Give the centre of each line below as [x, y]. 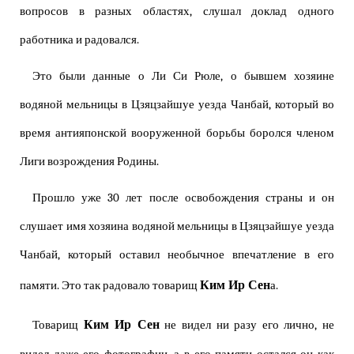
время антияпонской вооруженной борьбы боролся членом [177, 134]
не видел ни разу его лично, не [247, 326]
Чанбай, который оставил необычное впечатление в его [177, 255]
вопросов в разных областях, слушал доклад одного [177, 12]
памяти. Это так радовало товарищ [110, 286]
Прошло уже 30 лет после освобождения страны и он [183, 198]
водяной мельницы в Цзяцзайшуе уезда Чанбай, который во [177, 105]
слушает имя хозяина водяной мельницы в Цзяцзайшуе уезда [177, 227]
